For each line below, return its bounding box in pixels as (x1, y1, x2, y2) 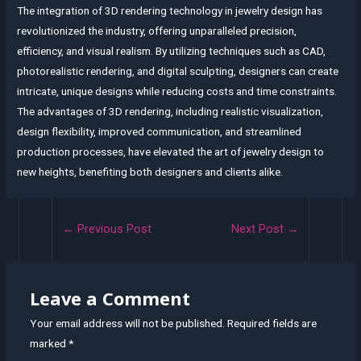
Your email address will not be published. (29, 316, 225, 330)
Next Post (231, 221, 288, 236)
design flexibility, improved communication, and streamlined (17, 124, 302, 138)
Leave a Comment (29, 286, 190, 310)
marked (29, 336, 68, 350)
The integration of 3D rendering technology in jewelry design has (17, 3, 323, 17)
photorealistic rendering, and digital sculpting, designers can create (17, 64, 339, 77)
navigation (41, 237, 92, 251)
